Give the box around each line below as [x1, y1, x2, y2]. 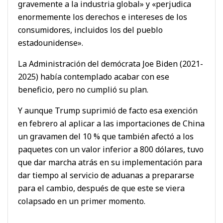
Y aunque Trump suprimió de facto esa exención [18, 105, 198, 116]
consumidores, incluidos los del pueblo [18, 24, 163, 35]
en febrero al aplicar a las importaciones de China [18, 117, 205, 129]
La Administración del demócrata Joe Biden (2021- [18, 58, 203, 69]
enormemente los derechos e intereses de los [18, 11, 187, 22]
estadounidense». [18, 37, 83, 48]
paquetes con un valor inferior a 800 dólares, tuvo [18, 143, 204, 155]
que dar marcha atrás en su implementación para [18, 156, 202, 168]
